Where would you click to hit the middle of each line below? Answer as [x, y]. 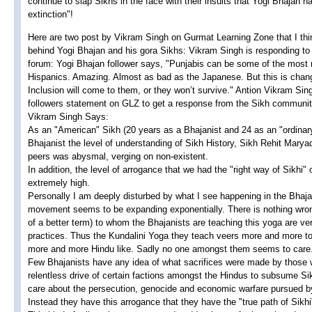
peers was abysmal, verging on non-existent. [118, 156]
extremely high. [59, 182]
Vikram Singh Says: [68, 116]
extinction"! [50, 15]
